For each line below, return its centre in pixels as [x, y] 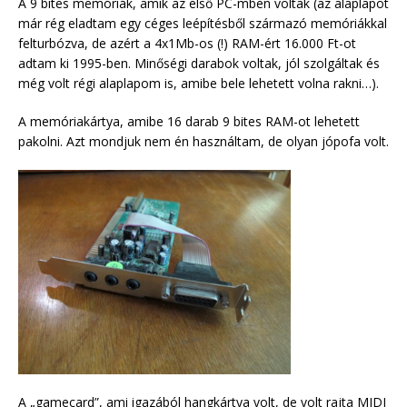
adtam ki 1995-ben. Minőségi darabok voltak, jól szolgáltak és [199, 64]
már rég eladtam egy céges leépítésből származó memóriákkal [203, 24]
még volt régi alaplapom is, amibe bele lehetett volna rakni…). [199, 84]
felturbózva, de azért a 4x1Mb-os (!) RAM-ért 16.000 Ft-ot [187, 44]
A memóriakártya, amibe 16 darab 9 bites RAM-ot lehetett [189, 122]
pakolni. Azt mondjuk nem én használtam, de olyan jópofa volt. [203, 142]
